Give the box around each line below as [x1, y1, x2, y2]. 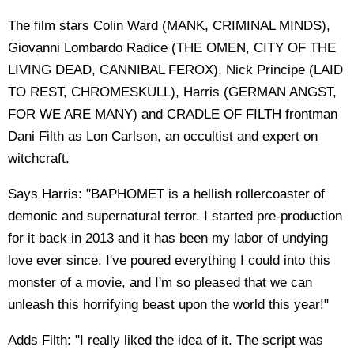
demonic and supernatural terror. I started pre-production [8, 208, 342, 224]
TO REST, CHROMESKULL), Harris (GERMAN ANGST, [8, 84, 337, 100]
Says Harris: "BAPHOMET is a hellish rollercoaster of [8, 186, 325, 201]
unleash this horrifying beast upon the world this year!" [8, 296, 329, 312]
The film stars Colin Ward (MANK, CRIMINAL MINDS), [8, 17, 330, 33]
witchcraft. [8, 150, 70, 166]
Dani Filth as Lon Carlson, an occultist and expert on [8, 128, 318, 144]
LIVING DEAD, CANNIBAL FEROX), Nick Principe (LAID [8, 62, 343, 77]
